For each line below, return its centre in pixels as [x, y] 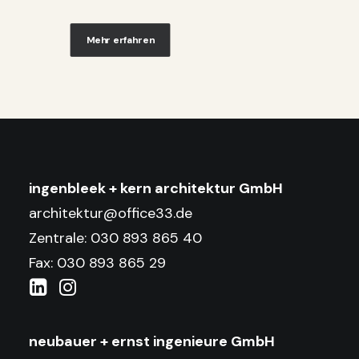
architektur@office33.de [111, 213]
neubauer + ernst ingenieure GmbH [152, 341]
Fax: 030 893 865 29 [97, 263]
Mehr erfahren [120, 40]
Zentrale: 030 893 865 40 [115, 238]
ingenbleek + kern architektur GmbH [156, 188]
